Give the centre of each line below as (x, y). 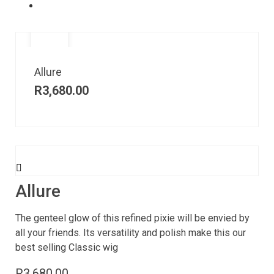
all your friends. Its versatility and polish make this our (131, 233)
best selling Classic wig (67, 248)
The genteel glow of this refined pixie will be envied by (132, 218)
